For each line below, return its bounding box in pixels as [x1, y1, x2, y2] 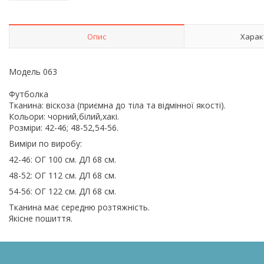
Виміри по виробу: [9, 137, 82, 149]
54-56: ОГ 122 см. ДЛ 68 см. [9, 185, 116, 197]
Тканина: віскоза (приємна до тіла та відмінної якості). [9, 99, 226, 111]
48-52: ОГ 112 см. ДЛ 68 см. [9, 169, 116, 181]
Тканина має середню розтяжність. [9, 201, 150, 213]
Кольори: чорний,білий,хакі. [9, 110, 119, 122]
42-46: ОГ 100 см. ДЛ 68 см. [9, 153, 116, 165]
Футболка [9, 88, 48, 100]
